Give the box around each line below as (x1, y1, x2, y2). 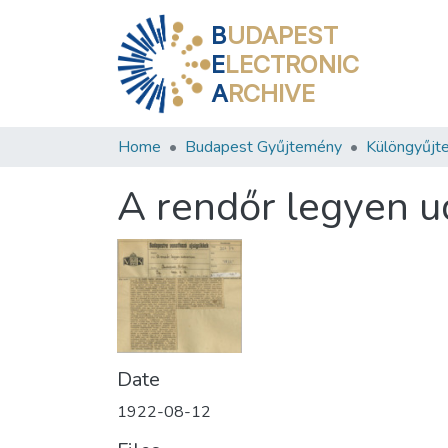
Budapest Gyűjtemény (185, 136, 342, 158)
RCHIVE (228, 78, 316, 108)
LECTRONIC (225, 49, 360, 79)
